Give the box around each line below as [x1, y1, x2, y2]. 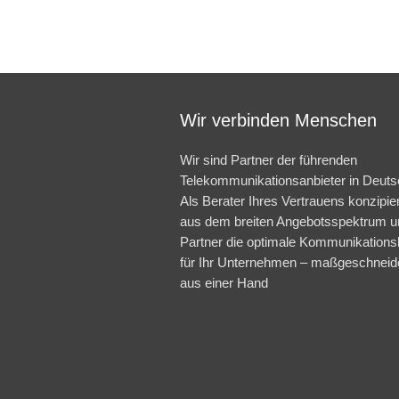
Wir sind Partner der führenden [180, 152, 357, 167]
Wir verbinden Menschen [180, 110, 377, 130]
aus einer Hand [180, 275, 268, 290]
